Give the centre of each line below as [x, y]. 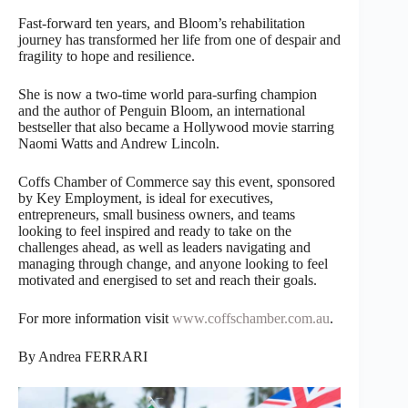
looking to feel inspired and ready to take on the [155, 230]
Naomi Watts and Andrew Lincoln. [119, 143]
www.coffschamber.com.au [251, 318]
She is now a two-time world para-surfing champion [168, 94]
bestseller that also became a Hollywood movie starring [176, 127]
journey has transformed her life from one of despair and [179, 39]
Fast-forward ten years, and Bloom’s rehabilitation [162, 23]
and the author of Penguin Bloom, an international [162, 110]
